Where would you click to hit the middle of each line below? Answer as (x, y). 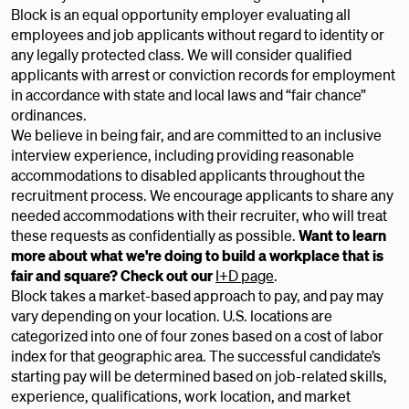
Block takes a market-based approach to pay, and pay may (197, 295)
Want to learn (342, 235)
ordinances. (49, 115)
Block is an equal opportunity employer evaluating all (181, 14)
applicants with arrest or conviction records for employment (203, 74)
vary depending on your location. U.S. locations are (172, 315)
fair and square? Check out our (112, 275)
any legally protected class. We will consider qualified (181, 54)
